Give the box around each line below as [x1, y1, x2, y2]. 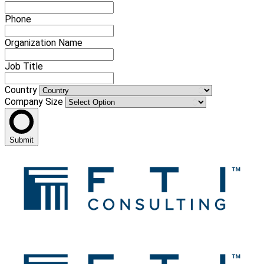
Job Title [5, 61, 43, 72]
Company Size [5, 96, 65, 108]
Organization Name [5, 37, 82, 49]
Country [5, 84, 39, 96]
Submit [9, 136, 34, 145]
